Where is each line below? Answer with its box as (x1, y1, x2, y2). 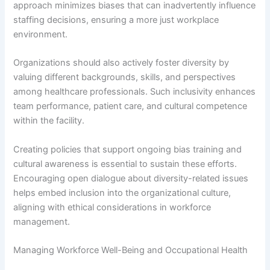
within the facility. (13, 115, 85, 127)
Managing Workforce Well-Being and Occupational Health (13, 244, 248, 256)
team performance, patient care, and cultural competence (13, 101, 248, 112)
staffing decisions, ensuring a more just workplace (13, 14, 219, 25)
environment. (13, 28, 68, 40)
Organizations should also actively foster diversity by (13, 57, 230, 69)
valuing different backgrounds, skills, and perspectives (13, 72, 236, 83)
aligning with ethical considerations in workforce (13, 201, 212, 213)
